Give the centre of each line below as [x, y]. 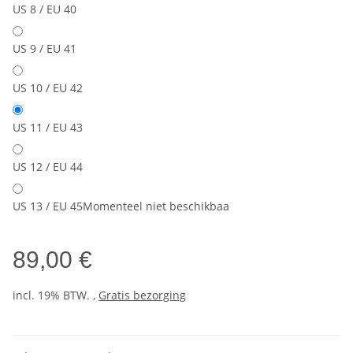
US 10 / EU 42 [48, 88]
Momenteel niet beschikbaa [156, 206]
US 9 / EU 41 [45, 49]
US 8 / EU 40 [45, 9]
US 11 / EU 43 [48, 128]
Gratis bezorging [142, 295]
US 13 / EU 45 [48, 206]
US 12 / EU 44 [48, 167]
